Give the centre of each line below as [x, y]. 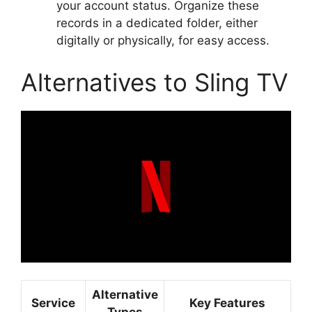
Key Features [227, 303]
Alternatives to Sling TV [155, 82]
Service [53, 303]
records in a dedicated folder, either [157, 23]
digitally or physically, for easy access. [163, 41]
